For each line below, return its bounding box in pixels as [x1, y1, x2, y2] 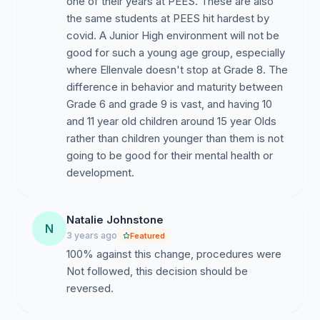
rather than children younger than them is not [66, 131, 284, 145]
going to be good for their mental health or [66, 149, 273, 162]
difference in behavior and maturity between [66, 80, 283, 94]
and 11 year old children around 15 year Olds [66, 114, 276, 128]
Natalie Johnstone [66, 213, 164, 226]
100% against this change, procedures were [66, 247, 281, 261]
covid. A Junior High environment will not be [66, 29, 279, 42]
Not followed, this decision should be [66, 264, 248, 278]
